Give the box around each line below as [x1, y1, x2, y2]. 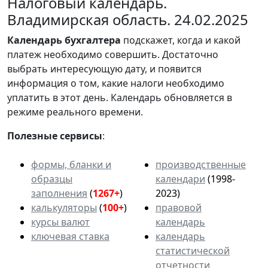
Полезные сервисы [7, 129, 102, 142]
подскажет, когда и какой [121, 33, 240, 47]
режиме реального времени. [7, 105, 143, 118]
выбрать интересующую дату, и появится [7, 62, 202, 75]
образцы [31, 172, 72, 185]
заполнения [31, 186, 87, 200]
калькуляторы [31, 200, 97, 214]
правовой [156, 200, 202, 214]
